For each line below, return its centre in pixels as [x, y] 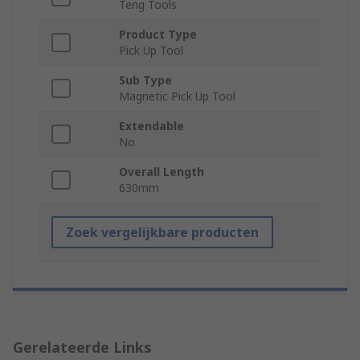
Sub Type [145, 80]
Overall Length [162, 172]
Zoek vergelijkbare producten [162, 233]
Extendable [151, 126]
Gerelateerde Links [82, 348]
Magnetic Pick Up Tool [177, 96]
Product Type [158, 35]
